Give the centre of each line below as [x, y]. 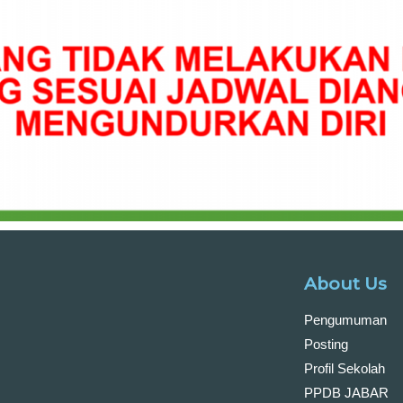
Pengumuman [345, 319]
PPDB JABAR [346, 392]
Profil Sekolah [345, 368]
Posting [326, 344]
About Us [345, 283]
